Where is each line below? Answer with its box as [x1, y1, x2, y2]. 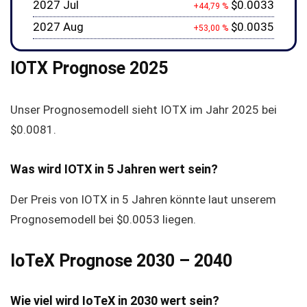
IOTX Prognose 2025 [10, 58, 172, 78]
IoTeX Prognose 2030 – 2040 [10, 251, 232, 271]
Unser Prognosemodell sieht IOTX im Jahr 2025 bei [10, 103, 277, 116]
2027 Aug [33, 20, 84, 34]
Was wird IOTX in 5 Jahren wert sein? [10, 162, 221, 176]
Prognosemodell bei [10, 212, 116, 226]
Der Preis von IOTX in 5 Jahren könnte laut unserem [10, 193, 276, 206]
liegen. [160, 212, 196, 226]
